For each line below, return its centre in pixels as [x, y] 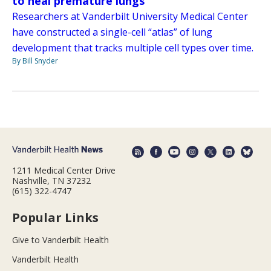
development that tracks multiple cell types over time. [133, 48]
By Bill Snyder [35, 61]
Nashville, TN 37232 [51, 180]
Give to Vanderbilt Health [60, 240]
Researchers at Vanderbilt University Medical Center [130, 17]
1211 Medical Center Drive [64, 170]
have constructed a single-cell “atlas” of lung [112, 32]
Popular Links [55, 217]
